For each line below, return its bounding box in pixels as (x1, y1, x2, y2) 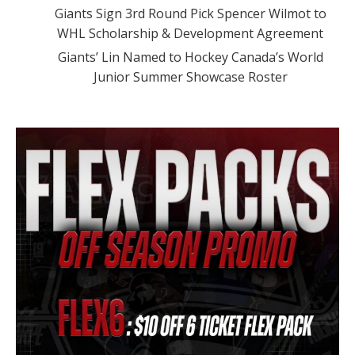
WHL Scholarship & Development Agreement (57, 24, 323, 42)
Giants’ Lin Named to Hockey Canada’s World (57, 48, 323, 66)
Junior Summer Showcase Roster (93, 67, 288, 86)
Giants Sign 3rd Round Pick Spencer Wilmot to (54, 4, 326, 22)
